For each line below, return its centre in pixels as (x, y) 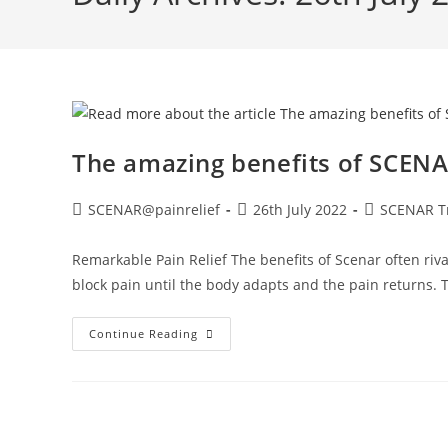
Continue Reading (143, 333)
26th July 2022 (300, 209)
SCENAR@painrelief (154, 209)
